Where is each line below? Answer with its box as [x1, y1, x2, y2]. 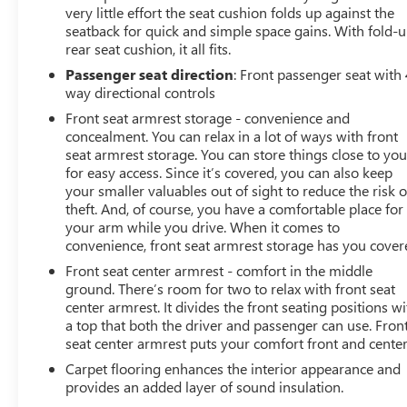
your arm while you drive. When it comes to [65, 217, 341, 237]
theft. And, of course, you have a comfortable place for [65, 199, 404, 219]
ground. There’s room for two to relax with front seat [65, 279, 396, 299]
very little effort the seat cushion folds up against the [65, 3, 395, 23]
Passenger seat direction [65, 65, 234, 84]
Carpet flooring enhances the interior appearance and [65, 359, 402, 379]
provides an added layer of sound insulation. [65, 377, 344, 397]
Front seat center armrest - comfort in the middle [65, 261, 373, 281]
